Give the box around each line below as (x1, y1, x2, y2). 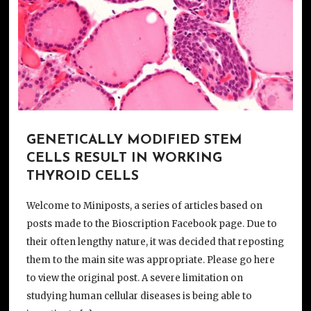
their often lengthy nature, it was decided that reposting (26, 236, 284, 249)
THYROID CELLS (26, 169, 139, 183)
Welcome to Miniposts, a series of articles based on (26, 200, 262, 212)
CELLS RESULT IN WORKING (26, 151, 222, 165)
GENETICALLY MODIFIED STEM (26, 133, 242, 147)
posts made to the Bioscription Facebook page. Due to (26, 218, 277, 230)
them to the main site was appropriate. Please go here (26, 254, 275, 267)
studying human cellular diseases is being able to (26, 290, 252, 303)
